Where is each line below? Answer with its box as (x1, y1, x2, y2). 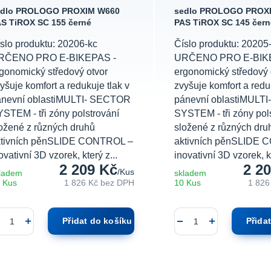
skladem (174, 169, 206, 178)
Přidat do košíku (62, 217, 132, 226)
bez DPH (100, 178, 134, 188)
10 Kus (174, 178, 201, 188)
